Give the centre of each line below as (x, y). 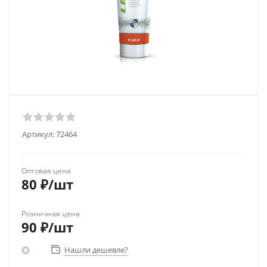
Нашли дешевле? (96, 250)
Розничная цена (51, 214)
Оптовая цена (46, 171)
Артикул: (38, 134)
